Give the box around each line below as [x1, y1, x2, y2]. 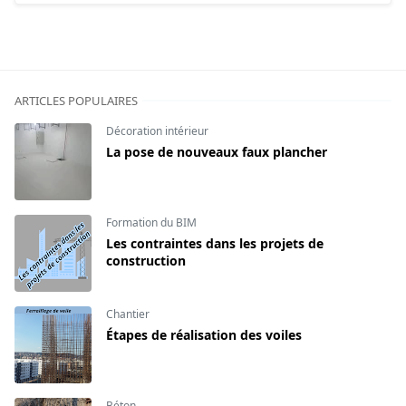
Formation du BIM [106, 214, 197, 230]
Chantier [106, 305, 150, 322]
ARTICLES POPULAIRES [14, 92, 138, 109]
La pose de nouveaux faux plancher [106, 142, 327, 160]
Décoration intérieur [106, 122, 208, 139]
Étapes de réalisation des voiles [106, 325, 302, 343]
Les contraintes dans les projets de [106, 234, 324, 252]
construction [106, 251, 186, 269]
